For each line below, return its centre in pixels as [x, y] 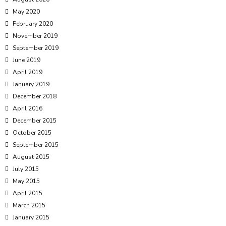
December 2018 [35, 97]
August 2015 [31, 157]
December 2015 [35, 121]
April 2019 [27, 72]
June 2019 [26, 60]
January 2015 [31, 218]
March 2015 [29, 206]
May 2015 [26, 181]
